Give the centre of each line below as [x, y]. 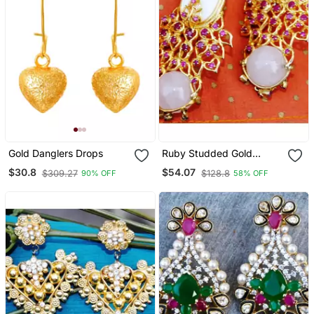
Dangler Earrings [200, 165]
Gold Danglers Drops [55, 153]
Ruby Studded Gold [207, 153]
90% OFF [98, 173]
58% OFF [251, 173]
